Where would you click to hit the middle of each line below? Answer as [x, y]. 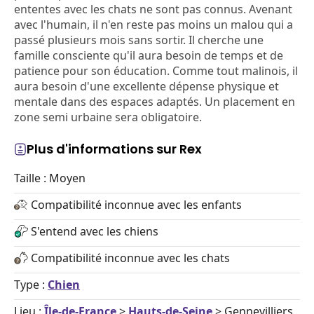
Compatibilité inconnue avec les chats [130, 258]
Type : [31, 285]
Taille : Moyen [50, 178]
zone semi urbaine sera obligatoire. [108, 117]
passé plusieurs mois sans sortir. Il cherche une [139, 40]
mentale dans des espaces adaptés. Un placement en [155, 102]
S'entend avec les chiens [95, 231]
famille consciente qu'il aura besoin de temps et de [149, 55]
